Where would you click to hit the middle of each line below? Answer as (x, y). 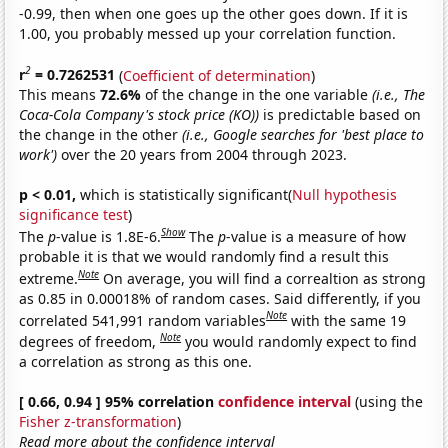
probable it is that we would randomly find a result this (204, 256)
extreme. (49, 278)
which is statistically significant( (184, 195)
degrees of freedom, (90, 341)
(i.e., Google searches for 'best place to (303, 135)
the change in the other (101, 135)
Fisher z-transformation (98, 421)
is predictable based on (340, 115)
